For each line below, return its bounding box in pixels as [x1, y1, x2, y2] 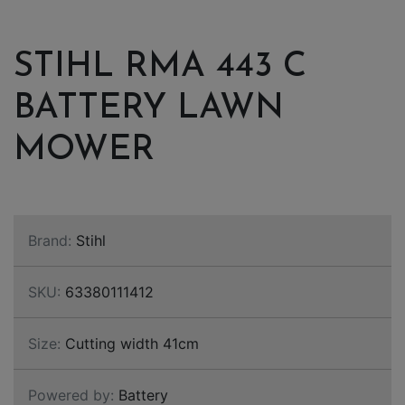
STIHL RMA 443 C [14, 50, 306, 85]
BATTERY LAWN [14, 91, 284, 127]
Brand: [28, 231, 71, 250]
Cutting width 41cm [61, 334, 199, 353]
